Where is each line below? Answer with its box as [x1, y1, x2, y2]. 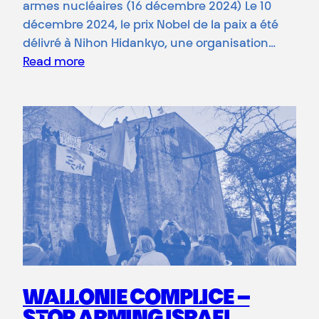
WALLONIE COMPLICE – [23, 288, 250, 310]
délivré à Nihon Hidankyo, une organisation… [23, 38, 276, 51]
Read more [23, 57, 85, 69]
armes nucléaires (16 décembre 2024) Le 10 [23, 1, 271, 14]
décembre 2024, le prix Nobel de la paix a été [23, 20, 278, 32]
